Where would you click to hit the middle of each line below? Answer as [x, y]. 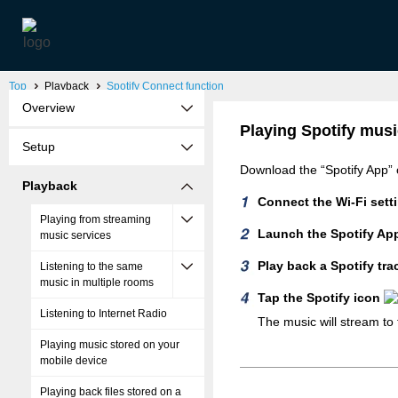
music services [76, 235]
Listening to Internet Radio [103, 314]
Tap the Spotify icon [321, 298]
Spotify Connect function [165, 86]
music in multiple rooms [97, 283]
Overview [48, 107]
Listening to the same [92, 267]
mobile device [74, 361]
